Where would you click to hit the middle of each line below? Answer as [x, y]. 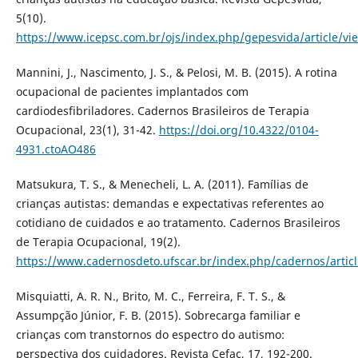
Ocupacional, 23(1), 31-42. [87, 130]
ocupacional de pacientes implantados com [132, 92]
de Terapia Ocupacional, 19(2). [98, 242]
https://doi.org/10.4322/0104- [239, 130]
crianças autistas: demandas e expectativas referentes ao [169, 204]
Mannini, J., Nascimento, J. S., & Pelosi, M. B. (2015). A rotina [176, 73]
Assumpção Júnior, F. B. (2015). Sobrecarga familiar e [158, 316]
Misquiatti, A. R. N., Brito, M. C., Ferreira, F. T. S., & [150, 296]
